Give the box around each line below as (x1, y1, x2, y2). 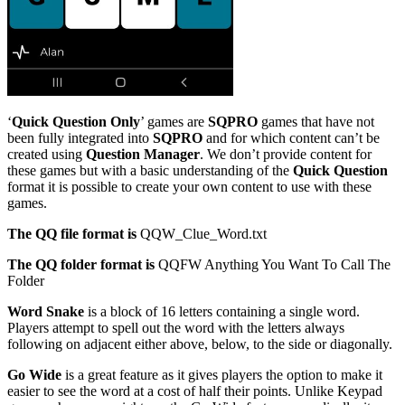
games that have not (258, 113, 374, 129)
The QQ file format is (7, 225, 140, 241)
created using (7, 146, 86, 162)
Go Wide (7, 366, 65, 382)
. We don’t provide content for (200, 146, 372, 162)
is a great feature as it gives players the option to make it (65, 366, 382, 382)
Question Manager (86, 146, 200, 162)
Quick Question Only (12, 113, 140, 129)
